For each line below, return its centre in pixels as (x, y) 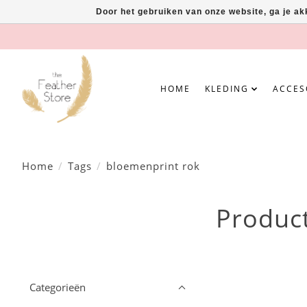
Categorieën (58, 287)
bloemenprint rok (153, 165)
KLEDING (227, 88)
